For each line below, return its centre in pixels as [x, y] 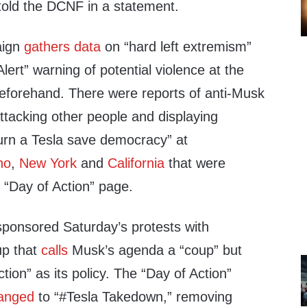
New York [48, 163]
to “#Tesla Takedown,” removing [134, 297]
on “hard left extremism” [176, 47]
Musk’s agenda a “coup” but [155, 250]
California [136, 163]
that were [195, 163]
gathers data [63, 47]
